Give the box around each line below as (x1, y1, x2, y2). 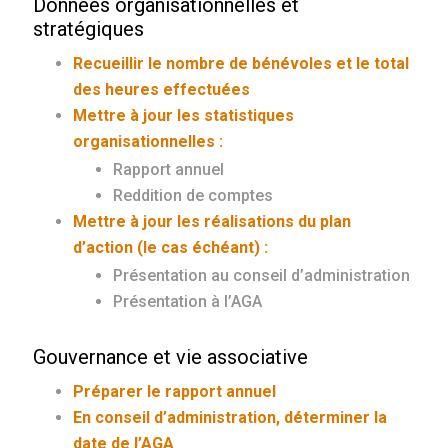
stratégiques (33, 17, 145, 42)
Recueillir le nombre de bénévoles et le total (73, 54, 410, 74)
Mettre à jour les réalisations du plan (73, 212, 352, 232)
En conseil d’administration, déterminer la (73, 408, 388, 428)
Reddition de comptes (113, 186, 274, 206)
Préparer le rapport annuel (73, 382, 277, 402)
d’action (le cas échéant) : (73, 238, 269, 258)
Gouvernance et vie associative (33, 345, 309, 370)
